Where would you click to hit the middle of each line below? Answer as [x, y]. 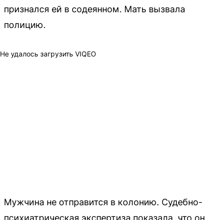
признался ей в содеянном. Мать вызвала [95, 9]
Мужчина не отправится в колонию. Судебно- [103, 202]
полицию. [25, 25]
